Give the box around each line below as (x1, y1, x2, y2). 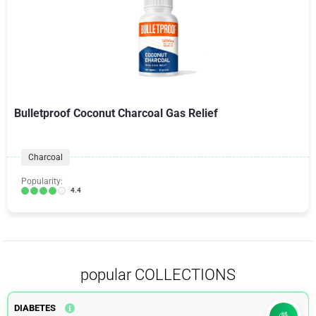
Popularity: (21, 176, 63, 186)
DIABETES (13, 303, 56, 313)
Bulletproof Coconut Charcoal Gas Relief (14, 107, 218, 120)
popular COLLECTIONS (80, 266, 236, 284)
